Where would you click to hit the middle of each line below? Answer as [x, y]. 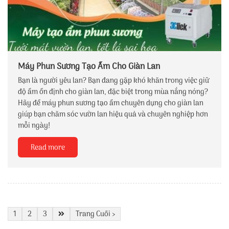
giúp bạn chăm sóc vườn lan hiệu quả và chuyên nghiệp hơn [113, 114]
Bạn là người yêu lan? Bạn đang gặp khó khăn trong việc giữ [113, 81]
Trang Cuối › [96, 214]
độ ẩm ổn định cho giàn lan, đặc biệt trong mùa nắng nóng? [113, 92]
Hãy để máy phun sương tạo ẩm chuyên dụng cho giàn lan [111, 103]
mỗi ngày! [34, 126]
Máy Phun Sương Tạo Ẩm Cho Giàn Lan [89, 66]
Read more [48, 148]
